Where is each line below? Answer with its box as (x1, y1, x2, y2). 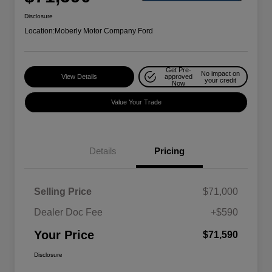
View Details (61, 73, 97, 81)
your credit (204, 76, 236, 84)
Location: (24, 27, 55, 36)
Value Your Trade (110, 98, 161, 106)
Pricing (154, 146, 185, 157)
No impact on (200, 69, 240, 77)
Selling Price (34, 186, 92, 197)
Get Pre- (166, 66, 192, 74)
